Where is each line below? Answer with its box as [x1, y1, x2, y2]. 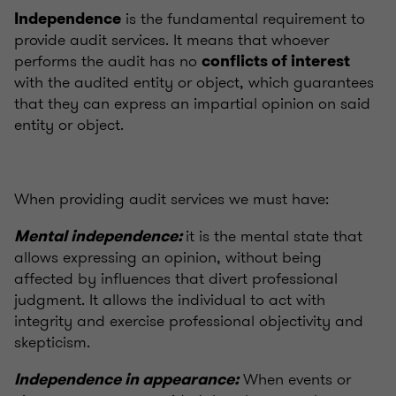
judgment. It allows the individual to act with [14, 288, 325, 312]
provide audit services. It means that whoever [14, 28, 329, 52]
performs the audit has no [14, 49, 202, 73]
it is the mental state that [186, 225, 362, 248]
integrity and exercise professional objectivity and [14, 309, 363, 333]
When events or [239, 368, 351, 392]
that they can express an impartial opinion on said [14, 92, 370, 116]
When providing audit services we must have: [14, 187, 329, 211]
